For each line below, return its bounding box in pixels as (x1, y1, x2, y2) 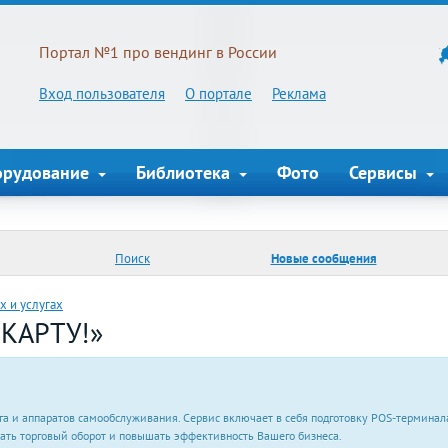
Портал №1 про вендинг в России (39, 42, 277, 62)
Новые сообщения (270, 249, 377, 267)
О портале (185, 84, 252, 103)
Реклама (272, 84, 326, 103)
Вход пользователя (39, 84, 165, 103)
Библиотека (136, 161, 235, 184)
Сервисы (349, 161, 422, 184)
